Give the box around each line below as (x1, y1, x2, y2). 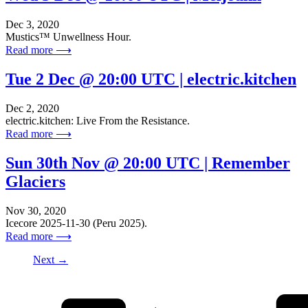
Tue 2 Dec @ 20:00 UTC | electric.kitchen (5, 69, 296, 88)
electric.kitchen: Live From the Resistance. (5, 114, 190, 126)
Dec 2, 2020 (5, 102, 59, 114)
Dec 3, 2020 (5, 18, 59, 30)
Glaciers (5, 172, 65, 190)
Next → (33, 253, 68, 265)
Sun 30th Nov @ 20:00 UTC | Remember (5, 153, 290, 172)
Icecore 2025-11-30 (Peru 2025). (5, 217, 147, 229)
